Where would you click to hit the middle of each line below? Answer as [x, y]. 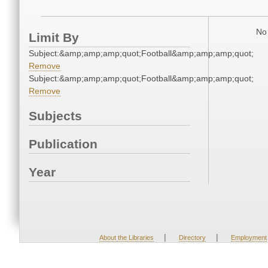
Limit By [54, 38]
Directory [192, 237]
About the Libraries [126, 237]
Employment [249, 237]
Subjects [55, 116]
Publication [63, 144]
